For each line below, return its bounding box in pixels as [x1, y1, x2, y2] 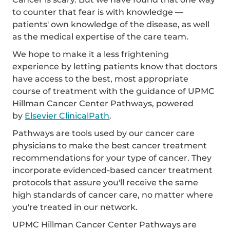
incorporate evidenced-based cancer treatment [12, 165, 213, 175]
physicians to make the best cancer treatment [12, 140, 207, 150]
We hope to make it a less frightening [12, 49, 169, 59]
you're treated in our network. [12, 202, 138, 212]
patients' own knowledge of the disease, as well [12, 19, 210, 29]
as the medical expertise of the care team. [12, 31, 189, 42]
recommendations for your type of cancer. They [12, 152, 212, 163]
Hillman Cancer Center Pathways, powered [12, 98, 194, 108]
